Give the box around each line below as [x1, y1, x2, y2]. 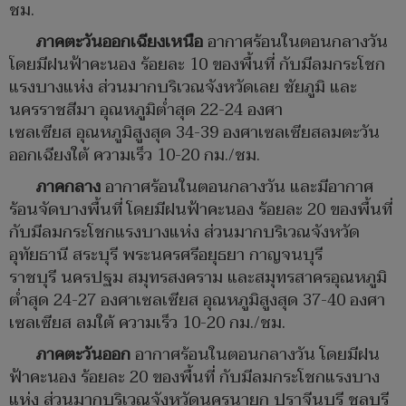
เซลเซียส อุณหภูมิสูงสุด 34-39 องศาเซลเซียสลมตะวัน [9, 119, 380, 148]
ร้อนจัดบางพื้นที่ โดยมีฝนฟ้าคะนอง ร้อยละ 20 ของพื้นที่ [9, 196, 392, 225]
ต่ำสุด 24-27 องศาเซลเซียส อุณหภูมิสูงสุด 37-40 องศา [9, 286, 385, 315]
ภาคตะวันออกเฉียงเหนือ [36, 28, 208, 57]
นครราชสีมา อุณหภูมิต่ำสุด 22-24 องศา [9, 96, 283, 125]
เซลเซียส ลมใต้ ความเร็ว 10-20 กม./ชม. [9, 309, 285, 338]
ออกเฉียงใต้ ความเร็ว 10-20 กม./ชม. [9, 141, 260, 170]
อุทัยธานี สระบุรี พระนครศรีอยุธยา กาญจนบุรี [9, 241, 323, 270]
